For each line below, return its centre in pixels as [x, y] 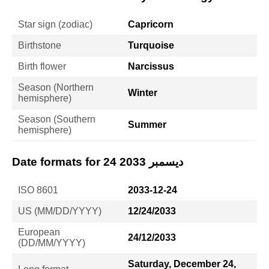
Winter [143, 92]
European [39, 232]
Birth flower [42, 66]
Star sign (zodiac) [55, 24]
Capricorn [151, 24]
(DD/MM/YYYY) [52, 243]
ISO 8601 [38, 190]
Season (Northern [56, 87]
